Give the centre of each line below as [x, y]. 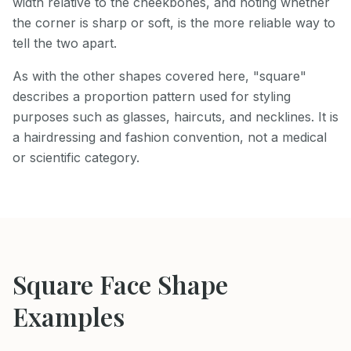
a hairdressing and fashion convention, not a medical [170, 138]
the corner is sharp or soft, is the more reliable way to [174, 23]
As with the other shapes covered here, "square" [159, 76]
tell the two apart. [65, 43]
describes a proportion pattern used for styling [152, 97]
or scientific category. [76, 158]
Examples [69, 317]
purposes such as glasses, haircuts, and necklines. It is [175, 117]
